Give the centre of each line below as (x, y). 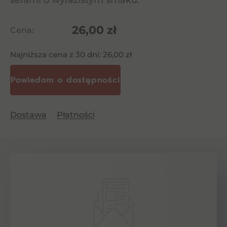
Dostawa (28, 115)
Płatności (76, 115)
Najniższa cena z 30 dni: (56, 54)
